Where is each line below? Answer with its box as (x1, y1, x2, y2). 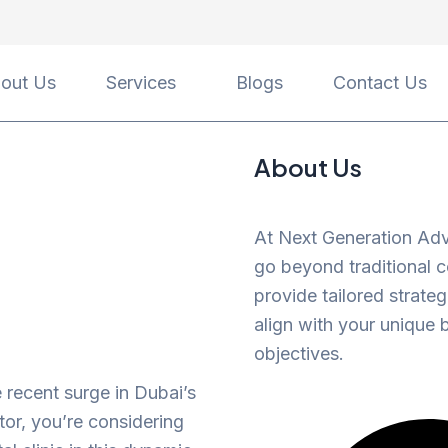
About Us (254, 151, 362, 182)
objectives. (254, 342, 344, 364)
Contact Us (333, 72, 428, 94)
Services (106, 72, 177, 94)
